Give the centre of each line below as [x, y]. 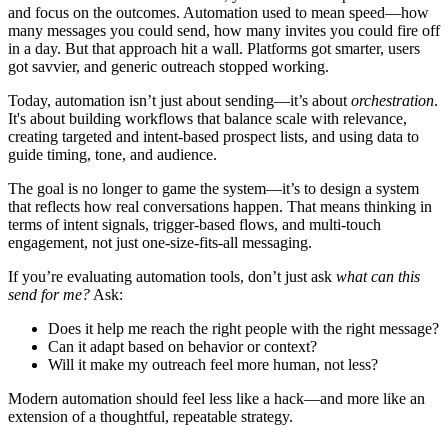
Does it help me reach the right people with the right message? [243, 329]
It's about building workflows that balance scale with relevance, [207, 119]
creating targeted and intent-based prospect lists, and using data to [213, 137]
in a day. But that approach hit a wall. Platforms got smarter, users [214, 49]
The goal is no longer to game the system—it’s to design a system [213, 189]
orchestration [392, 101]
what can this [378, 277]
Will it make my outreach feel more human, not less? [213, 365]
